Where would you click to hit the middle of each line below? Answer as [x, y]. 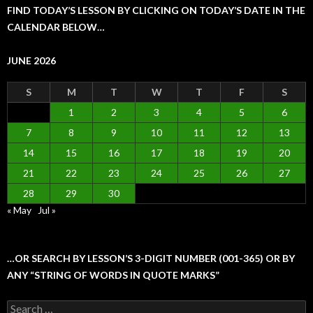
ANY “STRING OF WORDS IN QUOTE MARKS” [113, 275]
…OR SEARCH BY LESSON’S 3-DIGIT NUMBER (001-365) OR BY [151, 259]
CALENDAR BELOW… [56, 27]
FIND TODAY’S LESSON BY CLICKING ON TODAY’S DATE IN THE [156, 10]
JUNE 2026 [31, 61]
